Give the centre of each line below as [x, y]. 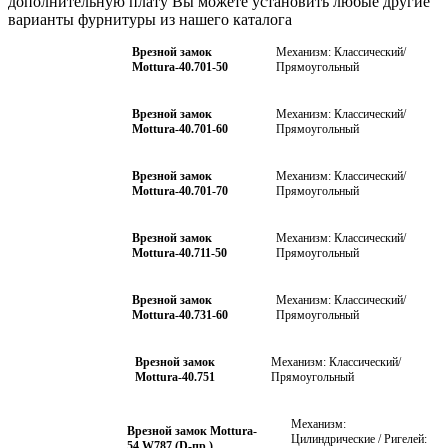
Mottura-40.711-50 [179, 252]
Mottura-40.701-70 [179, 190]
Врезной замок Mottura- [192, 431]
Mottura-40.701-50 [179, 66]
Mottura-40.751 [174, 376]
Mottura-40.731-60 [179, 314]
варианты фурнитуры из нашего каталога [150, 19]
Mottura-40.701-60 [179, 128]
